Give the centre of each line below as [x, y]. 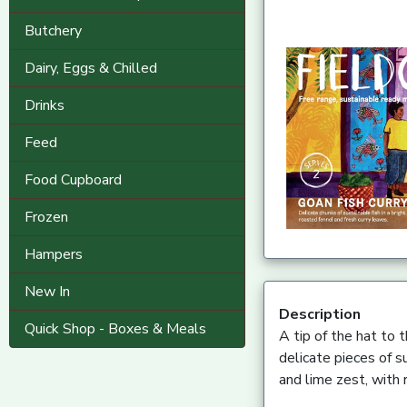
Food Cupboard [73, 180]
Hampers [54, 254]
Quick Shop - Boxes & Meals [115, 329]
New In [47, 292]
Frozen [46, 217]
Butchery [53, 31]
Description [319, 314]
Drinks [45, 105]
